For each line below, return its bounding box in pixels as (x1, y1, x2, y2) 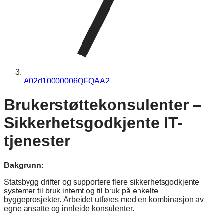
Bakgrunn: (4, 161, 44, 169)
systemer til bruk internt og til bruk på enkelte (4, 186, 158, 195)
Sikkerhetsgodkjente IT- (4, 114, 183, 132)
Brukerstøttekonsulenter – (4, 96, 202, 114)
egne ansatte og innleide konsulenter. (4, 204, 134, 213)
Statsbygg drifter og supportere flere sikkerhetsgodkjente (4, 177, 199, 186)
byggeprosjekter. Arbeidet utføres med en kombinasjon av (4, 195, 204, 204)
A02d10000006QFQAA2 (24, 77, 110, 85)
